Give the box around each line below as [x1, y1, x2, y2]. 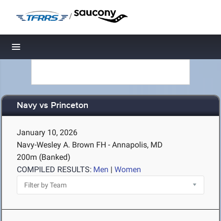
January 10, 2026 [17, 128, 77, 137]
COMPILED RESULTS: [17, 165, 92, 174]
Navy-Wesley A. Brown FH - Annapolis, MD [17, 140, 163, 149]
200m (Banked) [17, 152, 71, 162]
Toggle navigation [16, 44, 83, 55]
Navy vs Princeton [17, 100, 88, 111]
